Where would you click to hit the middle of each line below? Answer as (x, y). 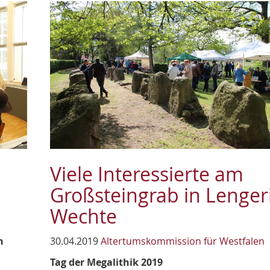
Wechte (84, 216)
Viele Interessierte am (147, 174)
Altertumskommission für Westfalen (183, 241)
